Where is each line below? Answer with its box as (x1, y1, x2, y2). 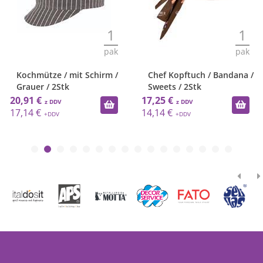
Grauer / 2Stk (15, 81, 68, 92)
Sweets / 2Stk (146, 81, 200, 92)
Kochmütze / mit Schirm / (15, 69, 117, 80)
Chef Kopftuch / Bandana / (146, 69, 252, 80)
